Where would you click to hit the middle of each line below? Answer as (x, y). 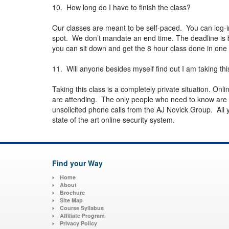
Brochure (72, 193)
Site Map (71, 200)
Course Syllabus (82, 208)
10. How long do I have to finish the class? (121, 7)
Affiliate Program (82, 216)
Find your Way (77, 163)
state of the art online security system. (114, 120)
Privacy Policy (78, 223)
